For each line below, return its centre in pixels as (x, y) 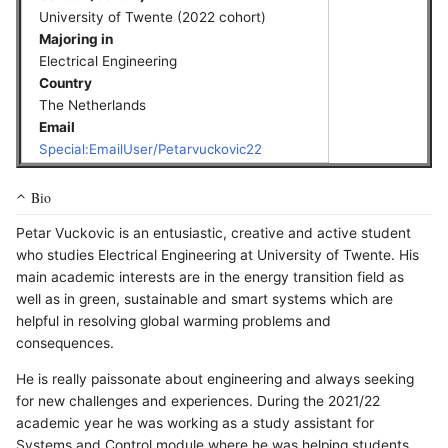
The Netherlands (92, 105)
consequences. (65, 343)
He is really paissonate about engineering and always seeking (215, 379)
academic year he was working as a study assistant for (195, 423)
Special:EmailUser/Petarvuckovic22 (150, 149)
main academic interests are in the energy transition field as (210, 277)
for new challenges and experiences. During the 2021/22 (198, 401)
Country (65, 83)
